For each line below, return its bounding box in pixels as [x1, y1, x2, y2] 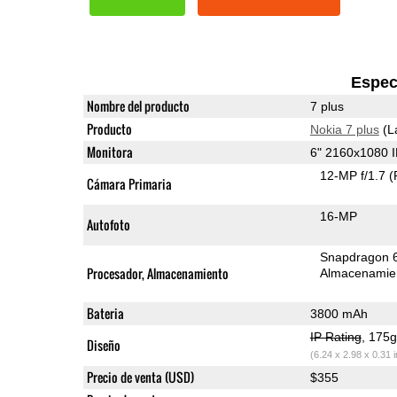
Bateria [86, 303, 124, 323]
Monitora [86, 142, 133, 161]
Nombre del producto [86, 96, 190, 115]
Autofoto [86, 214, 130, 234]
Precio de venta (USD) [86, 367, 194, 386]
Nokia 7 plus [309, 121, 379, 136]
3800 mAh [309, 306, 368, 321]
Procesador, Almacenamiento [86, 263, 229, 283]
